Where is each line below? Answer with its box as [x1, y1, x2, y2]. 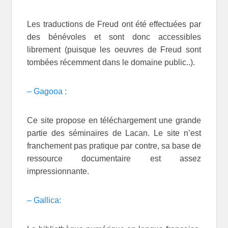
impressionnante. [27, 167, 90, 176]
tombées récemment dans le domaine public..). [27, 58, 197, 67]
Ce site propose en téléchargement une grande [27, 116, 201, 125]
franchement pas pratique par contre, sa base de [27, 141, 201, 151]
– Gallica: [27, 196, 62, 205]
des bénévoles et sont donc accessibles [27, 33, 201, 42]
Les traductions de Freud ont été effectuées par [27, 20, 201, 29]
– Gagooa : [27, 87, 67, 96]
